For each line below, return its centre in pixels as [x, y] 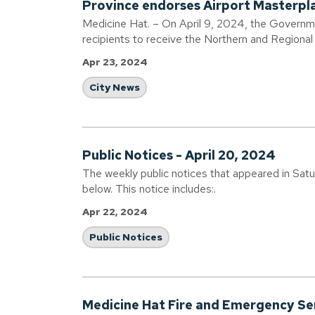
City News [115, 87]
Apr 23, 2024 [115, 62]
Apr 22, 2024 [115, 212]
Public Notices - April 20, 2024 [179, 155]
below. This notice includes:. [149, 189]
